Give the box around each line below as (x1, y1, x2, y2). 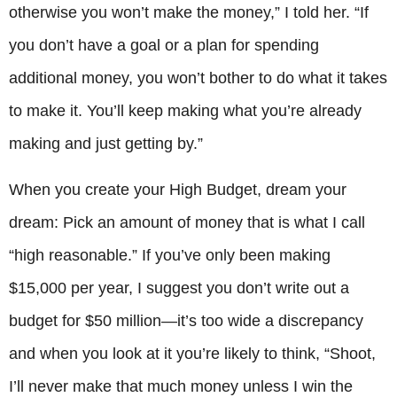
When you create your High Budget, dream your (9, 180, 346, 198)
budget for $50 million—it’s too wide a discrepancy (9, 311, 363, 330)
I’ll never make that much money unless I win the (9, 377, 353, 395)
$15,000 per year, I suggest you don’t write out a (9, 278, 349, 297)
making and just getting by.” (9, 135, 203, 153)
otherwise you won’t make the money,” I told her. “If (9, 4, 369, 22)
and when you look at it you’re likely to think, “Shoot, (9, 344, 376, 362)
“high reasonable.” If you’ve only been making (9, 245, 331, 264)
